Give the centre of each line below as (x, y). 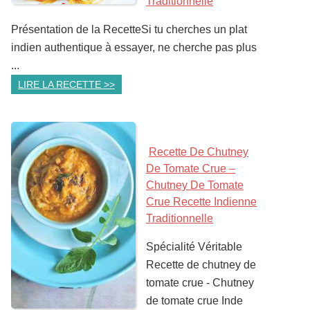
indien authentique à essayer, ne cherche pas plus (134, 47)
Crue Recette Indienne (201, 202)
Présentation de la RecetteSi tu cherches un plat (129, 29)
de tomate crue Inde (194, 301)
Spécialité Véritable (194, 247)
